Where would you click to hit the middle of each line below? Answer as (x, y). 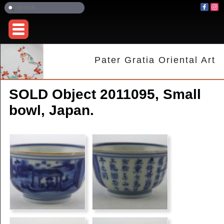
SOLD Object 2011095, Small (105, 94)
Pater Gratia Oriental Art (155, 60)
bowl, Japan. (51, 110)
